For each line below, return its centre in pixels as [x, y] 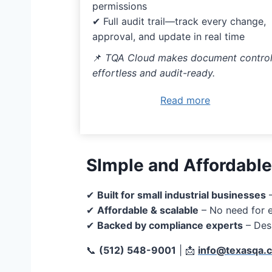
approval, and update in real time [168, 37]
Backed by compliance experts [170, 226]
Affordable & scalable [148, 210]
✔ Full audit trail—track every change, [179, 22]
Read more [185, 100]
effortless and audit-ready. [154, 73]
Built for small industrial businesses [182, 195]
